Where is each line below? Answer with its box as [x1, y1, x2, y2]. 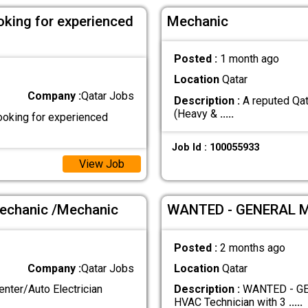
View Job [78, 157, 124, 170]
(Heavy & [173, 107, 220, 120]
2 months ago [219, 241, 285, 254]
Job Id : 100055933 [171, 141, 259, 153]
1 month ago [219, 52, 279, 66]
